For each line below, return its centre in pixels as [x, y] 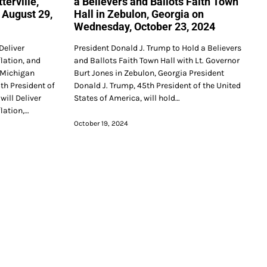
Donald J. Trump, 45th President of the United [158, 85]
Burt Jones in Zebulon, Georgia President [149, 73]
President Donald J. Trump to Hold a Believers [158, 48]
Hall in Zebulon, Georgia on [139, 14]
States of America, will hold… [127, 98]
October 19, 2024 [101, 123]
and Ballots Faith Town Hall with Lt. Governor [157, 60]
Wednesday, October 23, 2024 [145, 27]
